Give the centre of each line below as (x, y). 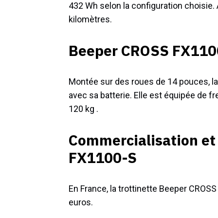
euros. (81, 202)
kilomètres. (90, 19)
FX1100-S (103, 158)
